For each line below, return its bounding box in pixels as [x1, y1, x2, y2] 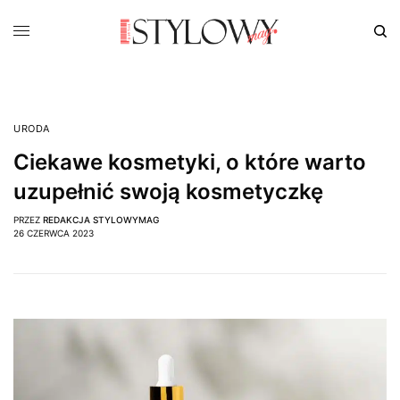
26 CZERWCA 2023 [13, 228, 94, 238]
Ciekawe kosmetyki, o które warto [13, 149, 366, 175]
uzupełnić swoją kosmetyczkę [13, 179, 323, 204]
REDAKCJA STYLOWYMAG [43, 214, 159, 225]
